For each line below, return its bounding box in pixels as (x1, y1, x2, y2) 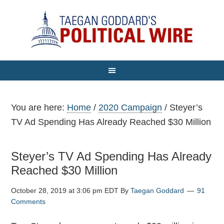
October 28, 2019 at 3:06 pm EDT (11, 186, 119, 194)
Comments (11, 197, 46, 205)
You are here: (11, 102, 67, 112)
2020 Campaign (98, 102, 162, 112)
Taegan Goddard (130, 186, 184, 194)
